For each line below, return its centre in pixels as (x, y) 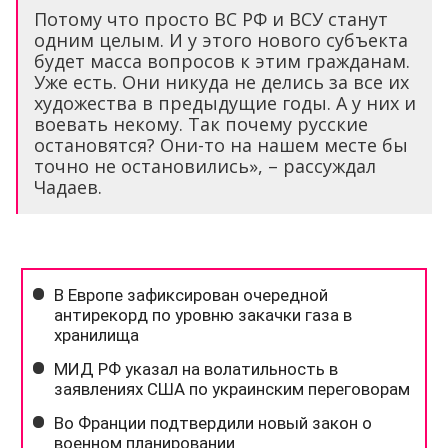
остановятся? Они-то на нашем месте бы (221, 144)
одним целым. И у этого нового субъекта (221, 39)
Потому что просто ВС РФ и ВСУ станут (211, 18)
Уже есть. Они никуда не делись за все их (221, 81)
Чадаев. (68, 186)
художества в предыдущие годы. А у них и (225, 102)
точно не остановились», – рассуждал (205, 165)
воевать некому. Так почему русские (201, 123)
